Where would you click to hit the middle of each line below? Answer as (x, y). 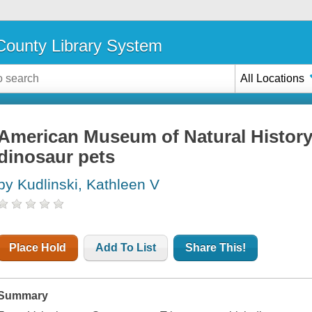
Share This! (216, 248)
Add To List (126, 248)
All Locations (273, 78)
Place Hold (38, 248)
